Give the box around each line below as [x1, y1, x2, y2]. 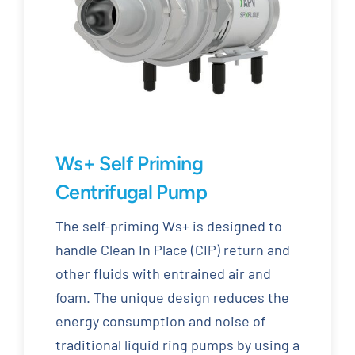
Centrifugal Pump [55, 180, 207, 204]
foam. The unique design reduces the [55, 288, 289, 307]
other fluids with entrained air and [55, 265, 271, 283]
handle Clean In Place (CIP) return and [55, 241, 290, 259]
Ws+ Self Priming [55, 151, 203, 176]
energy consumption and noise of [55, 312, 265, 330]
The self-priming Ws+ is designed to [55, 217, 282, 235]
